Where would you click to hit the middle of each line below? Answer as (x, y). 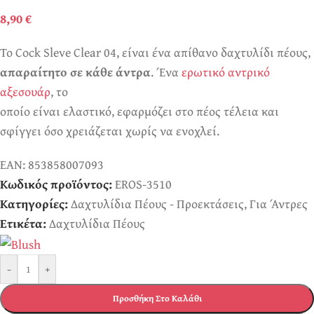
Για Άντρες (279, 204)
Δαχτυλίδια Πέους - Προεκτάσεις (157, 204)
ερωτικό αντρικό (226, 72)
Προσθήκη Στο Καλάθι (157, 298)
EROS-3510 (143, 184)
